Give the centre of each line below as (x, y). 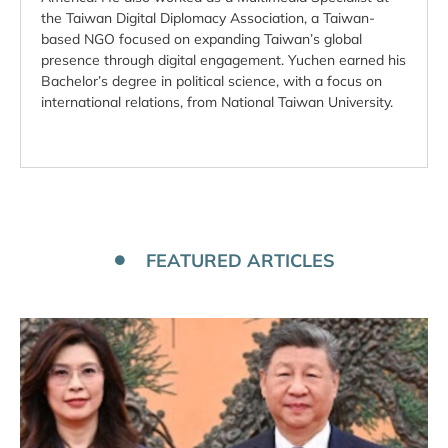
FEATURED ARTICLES (240, 261)
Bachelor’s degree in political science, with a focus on (211, 81)
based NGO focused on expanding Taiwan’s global (201, 39)
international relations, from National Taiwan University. (217, 102)
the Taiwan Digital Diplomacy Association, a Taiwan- (208, 18)
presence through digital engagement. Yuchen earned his (223, 60)
